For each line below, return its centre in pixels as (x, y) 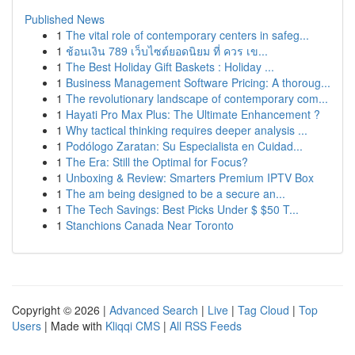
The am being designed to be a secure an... (176, 193)
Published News (65, 19)
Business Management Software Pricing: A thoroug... (198, 82)
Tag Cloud (263, 310)
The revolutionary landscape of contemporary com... (197, 98)
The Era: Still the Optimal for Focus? (157, 162)
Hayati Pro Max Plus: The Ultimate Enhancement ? (193, 114)
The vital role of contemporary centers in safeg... (187, 35)
